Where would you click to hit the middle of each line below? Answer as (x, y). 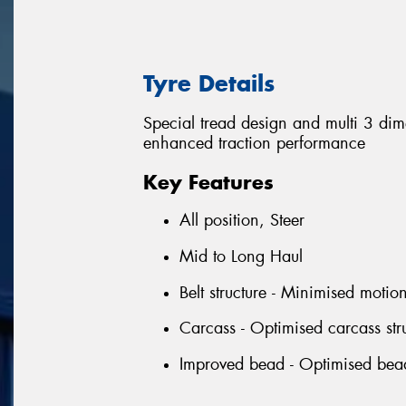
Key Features (208, 182)
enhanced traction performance (254, 144)
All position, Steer (242, 221)
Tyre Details (209, 83)
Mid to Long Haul (241, 256)
